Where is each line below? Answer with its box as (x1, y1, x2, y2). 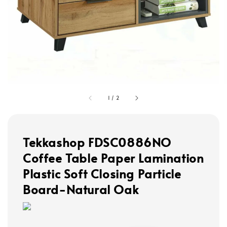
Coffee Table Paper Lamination (23, 149, 204, 167)
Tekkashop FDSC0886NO (23, 134, 172, 151)
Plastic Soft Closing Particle (23, 165, 181, 182)
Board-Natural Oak (23, 181, 139, 198)
